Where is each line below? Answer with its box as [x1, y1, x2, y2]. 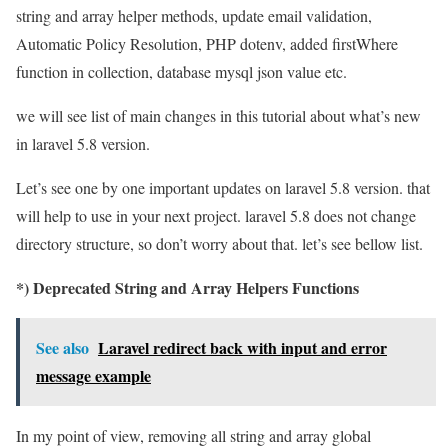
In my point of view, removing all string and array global [16, 424, 371, 446]
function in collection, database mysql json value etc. [16, 60, 347, 82]
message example [36, 363, 151, 387]
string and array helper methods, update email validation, [16, 4, 372, 26]
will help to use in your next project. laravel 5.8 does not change [16, 204, 416, 226]
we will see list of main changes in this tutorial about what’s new [16, 104, 421, 126]
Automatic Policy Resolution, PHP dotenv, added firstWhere [16, 32, 398, 54]
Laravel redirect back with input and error [98, 335, 387, 359]
